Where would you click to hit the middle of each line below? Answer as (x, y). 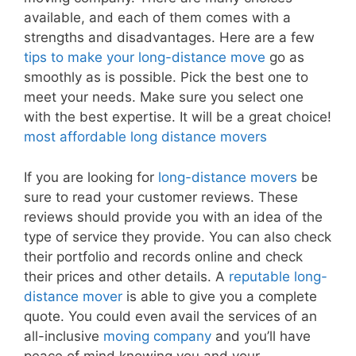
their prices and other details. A (126, 276)
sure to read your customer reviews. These (161, 197)
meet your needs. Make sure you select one (164, 97)
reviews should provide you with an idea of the (173, 217)
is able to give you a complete (220, 296)
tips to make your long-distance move (145, 58)
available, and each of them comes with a (157, 18)
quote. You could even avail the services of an (170, 316)
